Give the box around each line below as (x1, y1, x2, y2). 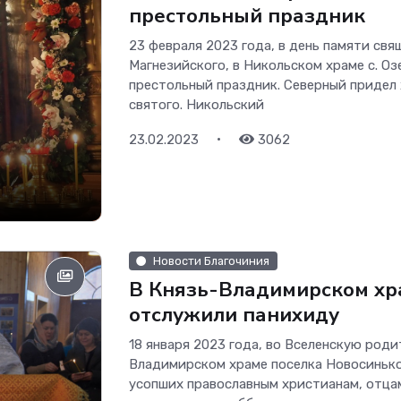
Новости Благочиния (153, 253, 270, 268)
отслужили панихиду (129, 301, 339, 329)
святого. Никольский (129, 96, 264, 113)
